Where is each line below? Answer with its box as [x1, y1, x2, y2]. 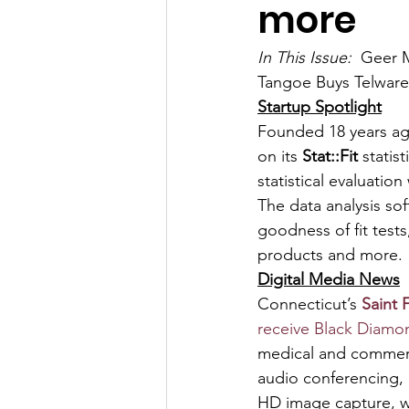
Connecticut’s [257, 294, 362, 314]
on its [257, 146, 302, 166]
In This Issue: [257, 47, 361, 68]
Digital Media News [257, 269, 400, 289]
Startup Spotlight [257, 97, 382, 117]
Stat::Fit [302, 146, 358, 166]
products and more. [257, 245, 403, 265]
